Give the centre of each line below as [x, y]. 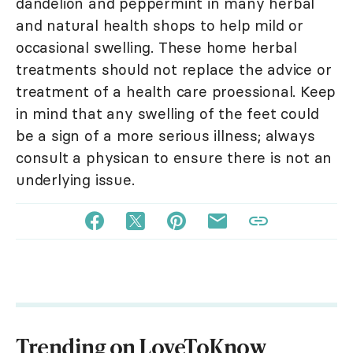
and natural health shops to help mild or [160, 26]
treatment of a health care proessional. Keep [176, 92]
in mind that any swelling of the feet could [167, 114]
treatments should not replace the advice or [174, 70]
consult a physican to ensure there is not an [174, 158]
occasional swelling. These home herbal [156, 48]
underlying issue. [75, 180]
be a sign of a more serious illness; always [165, 136]
